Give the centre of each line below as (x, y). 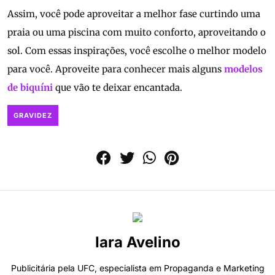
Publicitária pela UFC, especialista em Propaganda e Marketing (137, 268)
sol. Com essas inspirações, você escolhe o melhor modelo (137, 51)
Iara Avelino (137, 242)
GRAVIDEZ (33, 116)
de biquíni (30, 88)
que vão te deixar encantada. (118, 88)
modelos (243, 69)
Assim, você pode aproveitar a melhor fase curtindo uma (134, 14)
